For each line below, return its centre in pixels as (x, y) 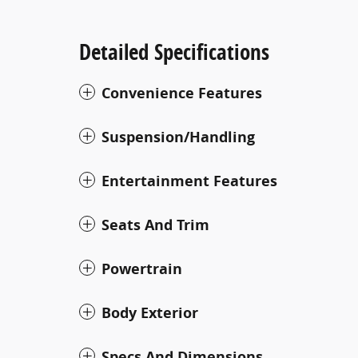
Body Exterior (150, 312)
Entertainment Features (189, 181)
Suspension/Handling (178, 137)
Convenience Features (182, 93)
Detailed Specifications (174, 51)
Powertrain (142, 268)
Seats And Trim (155, 225)
